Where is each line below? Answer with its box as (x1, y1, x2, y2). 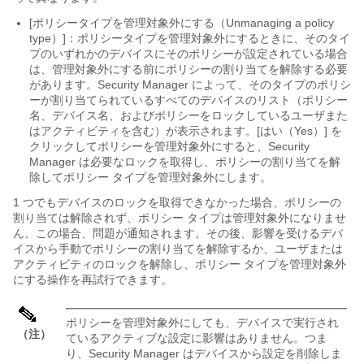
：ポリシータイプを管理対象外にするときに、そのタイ (66, 31, 350, 45)
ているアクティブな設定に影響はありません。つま (66, 331, 327, 344)
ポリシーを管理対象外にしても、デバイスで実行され (66, 315, 339, 329)
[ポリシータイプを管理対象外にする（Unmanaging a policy (29, 15, 334, 29)
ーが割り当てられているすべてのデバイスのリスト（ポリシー (29, 93, 348, 106)
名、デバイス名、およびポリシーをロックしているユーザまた (29, 108, 348, 122)
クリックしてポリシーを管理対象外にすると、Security (29, 139, 310, 153)
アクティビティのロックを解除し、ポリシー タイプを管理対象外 (13, 257, 346, 271)
